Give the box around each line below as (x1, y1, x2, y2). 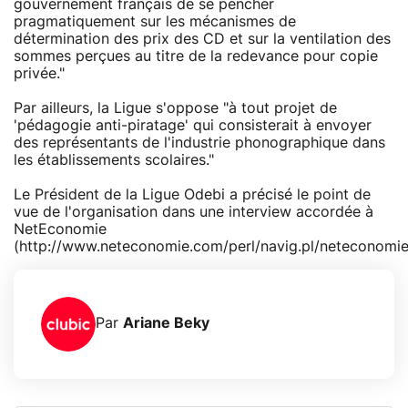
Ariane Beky (123, 316, 209, 331)
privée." (14, 66, 65, 81)
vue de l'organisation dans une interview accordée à (14, 204, 373, 219)
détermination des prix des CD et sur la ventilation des (14, 31, 391, 46)
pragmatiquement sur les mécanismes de (14, 14, 296, 29)
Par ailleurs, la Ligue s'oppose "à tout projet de (14, 100, 337, 116)
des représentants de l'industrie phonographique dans (14, 135, 385, 150)
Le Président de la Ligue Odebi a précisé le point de (14, 187, 371, 202)
